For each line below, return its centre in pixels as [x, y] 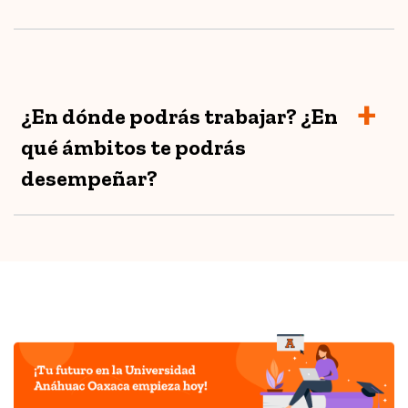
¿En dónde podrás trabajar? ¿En [179, 117]
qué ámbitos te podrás [133, 148]
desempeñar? [89, 178]
